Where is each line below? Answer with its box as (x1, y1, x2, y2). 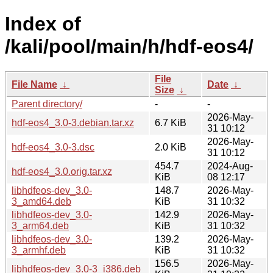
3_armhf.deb (12, 244, 66, 255)
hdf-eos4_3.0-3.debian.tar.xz (12, 117, 134, 128)
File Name (12, 79, 57, 90)
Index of (5, 13, 81, 35)
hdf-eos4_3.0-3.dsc (12, 141, 94, 152)
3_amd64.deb (12, 196, 71, 207)
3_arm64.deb (12, 220, 69, 231)
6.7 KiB (155, 117, 186, 128)
